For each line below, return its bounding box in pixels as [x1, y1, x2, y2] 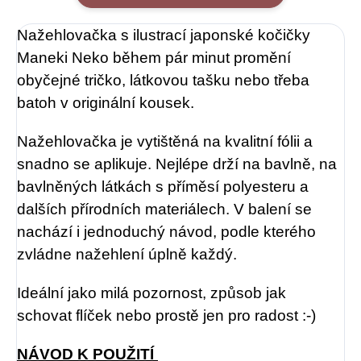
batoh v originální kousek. [17, 93, 194, 111]
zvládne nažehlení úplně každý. [17, 245, 237, 263]
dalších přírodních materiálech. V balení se [17, 200, 312, 218]
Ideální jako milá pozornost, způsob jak [17, 284, 286, 301]
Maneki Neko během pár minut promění [17, 48, 291, 66]
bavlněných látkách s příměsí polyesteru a [17, 177, 309, 195]
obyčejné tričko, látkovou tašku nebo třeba [17, 71, 309, 89]
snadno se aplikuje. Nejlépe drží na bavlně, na [17, 155, 337, 172]
